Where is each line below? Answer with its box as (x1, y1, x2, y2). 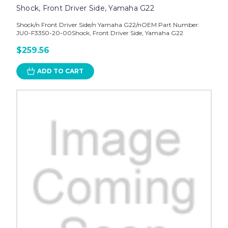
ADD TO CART (37, 67, 83, 75)
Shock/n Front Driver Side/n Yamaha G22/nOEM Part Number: (16, 21, 199, 29)
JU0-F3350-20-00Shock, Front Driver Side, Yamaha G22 (16, 29, 183, 37)
